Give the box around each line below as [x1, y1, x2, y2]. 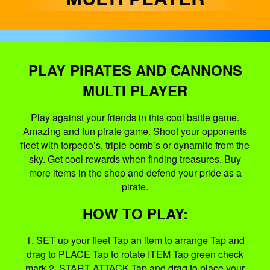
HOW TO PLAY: [82, 203, 188, 224]
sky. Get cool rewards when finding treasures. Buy [29, 152, 241, 166]
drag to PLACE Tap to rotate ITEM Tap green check [27, 247, 243, 261]
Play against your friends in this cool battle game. [31, 110, 239, 124]
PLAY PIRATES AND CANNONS [28, 60, 242, 80]
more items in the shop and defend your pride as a [28, 166, 242, 180]
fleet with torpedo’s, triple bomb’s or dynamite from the [20, 138, 250, 152]
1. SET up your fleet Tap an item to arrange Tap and [25, 233, 245, 247]
